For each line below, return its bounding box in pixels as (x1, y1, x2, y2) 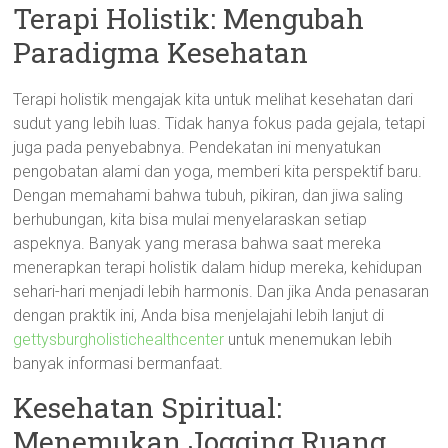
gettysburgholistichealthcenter (13, 330, 225, 349)
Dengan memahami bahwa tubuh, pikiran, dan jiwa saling (13, 186, 404, 205)
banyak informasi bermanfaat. (13, 354, 224, 373)
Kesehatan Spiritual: (13, 389, 283, 426)
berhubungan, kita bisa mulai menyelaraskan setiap (13, 210, 368, 229)
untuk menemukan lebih (224, 330, 393, 349)
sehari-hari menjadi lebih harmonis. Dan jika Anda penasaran (13, 282, 430, 301)
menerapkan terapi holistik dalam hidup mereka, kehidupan (13, 258, 423, 277)
